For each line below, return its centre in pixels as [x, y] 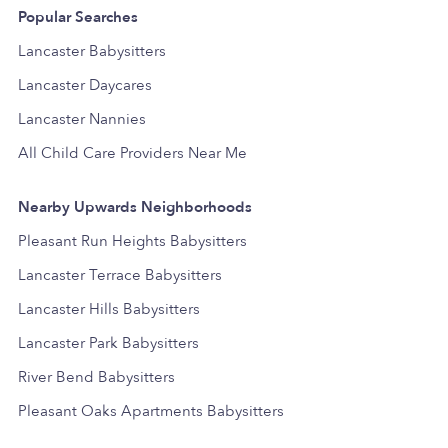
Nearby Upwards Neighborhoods [135, 206]
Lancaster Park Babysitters [108, 342]
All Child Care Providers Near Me [132, 152]
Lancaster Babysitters [92, 50]
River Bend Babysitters [96, 376]
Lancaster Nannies [82, 118]
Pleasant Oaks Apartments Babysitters [151, 410]
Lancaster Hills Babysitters [109, 308]
